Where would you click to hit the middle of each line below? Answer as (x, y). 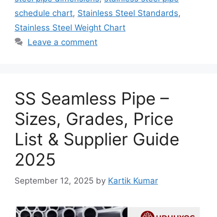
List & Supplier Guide (97, 139)
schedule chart (44, 13)
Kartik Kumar (133, 181)
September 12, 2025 (54, 181)
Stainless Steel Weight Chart (70, 27)
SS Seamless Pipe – (92, 98)
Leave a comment (63, 42)
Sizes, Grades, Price (94, 118)
